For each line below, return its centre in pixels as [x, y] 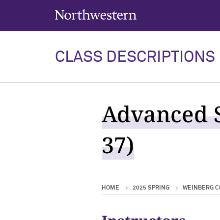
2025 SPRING [151, 188]
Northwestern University [88, 13]
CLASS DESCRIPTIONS [135, 57]
